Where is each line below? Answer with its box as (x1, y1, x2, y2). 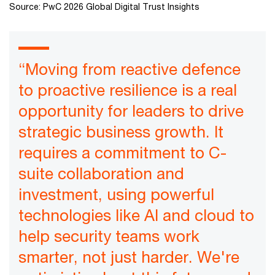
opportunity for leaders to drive (18, 101, 244, 121)
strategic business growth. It (18, 122, 223, 142)
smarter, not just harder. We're (18, 247, 239, 267)
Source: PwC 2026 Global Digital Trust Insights (9, 1, 199, 12)
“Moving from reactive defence (18, 60, 241, 79)
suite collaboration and (18, 164, 184, 184)
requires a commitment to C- (18, 143, 227, 163)
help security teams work (18, 227, 199, 246)
